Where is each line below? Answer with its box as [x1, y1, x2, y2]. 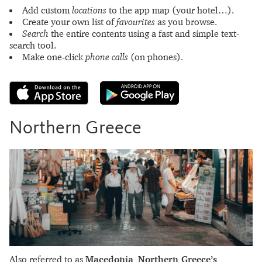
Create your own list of [22, 16, 116, 27]
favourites [116, 16, 155, 27]
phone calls [85, 51, 128, 63]
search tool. [9, 39, 56, 51]
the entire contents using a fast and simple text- [49, 27, 239, 39]
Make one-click [22, 51, 85, 63]
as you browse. [155, 16, 217, 27]
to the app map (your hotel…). [106, 4, 234, 16]
